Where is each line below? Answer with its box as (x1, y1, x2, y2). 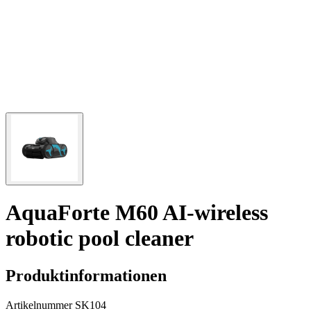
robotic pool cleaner (6, 226, 194, 251)
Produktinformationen (6, 266, 167, 285)
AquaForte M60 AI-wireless (6, 200, 268, 226)
